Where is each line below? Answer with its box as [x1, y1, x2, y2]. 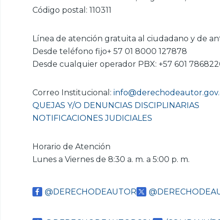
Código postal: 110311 [32, 5, 113, 15]
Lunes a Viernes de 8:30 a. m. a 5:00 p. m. [32, 155, 192, 165]
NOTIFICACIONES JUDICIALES [32, 113, 152, 123]
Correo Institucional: [32, 88, 113, 98]
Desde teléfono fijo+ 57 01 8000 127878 [32, 47, 187, 56]
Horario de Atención [32, 142, 112, 152]
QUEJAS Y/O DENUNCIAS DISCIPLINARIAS [32, 101, 199, 110]
